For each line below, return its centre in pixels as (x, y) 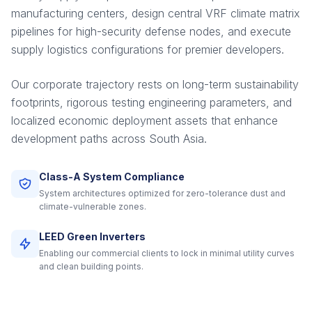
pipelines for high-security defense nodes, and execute (151, 32)
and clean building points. (91, 267)
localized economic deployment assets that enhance (145, 121)
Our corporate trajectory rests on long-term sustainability (155, 85)
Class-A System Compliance (112, 177)
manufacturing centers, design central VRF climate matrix (156, 14)
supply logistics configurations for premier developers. (148, 50)
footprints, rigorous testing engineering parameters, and (151, 103)
